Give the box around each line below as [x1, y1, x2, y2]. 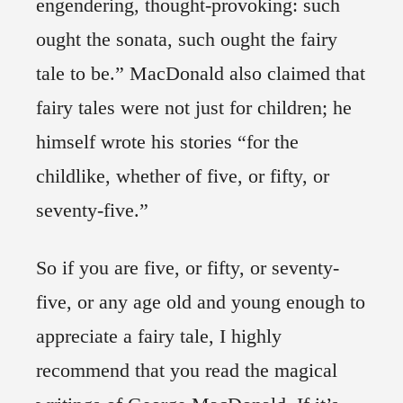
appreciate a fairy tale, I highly [36, 325, 282, 348]
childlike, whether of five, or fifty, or [36, 165, 329, 188]
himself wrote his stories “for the [36, 130, 299, 154]
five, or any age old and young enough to [36, 291, 365, 314]
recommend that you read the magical [36, 359, 337, 382]
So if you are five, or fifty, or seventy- [36, 256, 339, 280]
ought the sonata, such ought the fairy [36, 28, 337, 51]
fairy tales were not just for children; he [36, 96, 352, 120]
